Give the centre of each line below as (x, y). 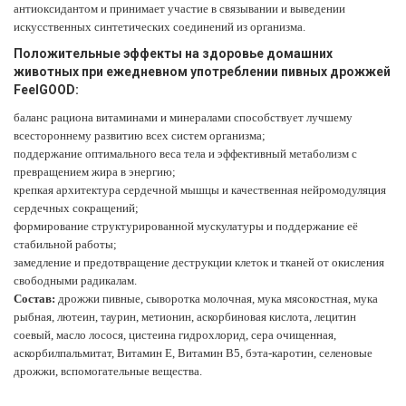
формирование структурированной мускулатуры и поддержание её (186, 226)
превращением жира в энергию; (95, 172)
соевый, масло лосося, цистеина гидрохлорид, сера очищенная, (175, 335)
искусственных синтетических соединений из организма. (159, 27)
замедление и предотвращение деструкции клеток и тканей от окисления (199, 262)
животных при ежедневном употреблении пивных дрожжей (202, 72)
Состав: (34, 299)
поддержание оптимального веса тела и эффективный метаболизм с (185, 154)
